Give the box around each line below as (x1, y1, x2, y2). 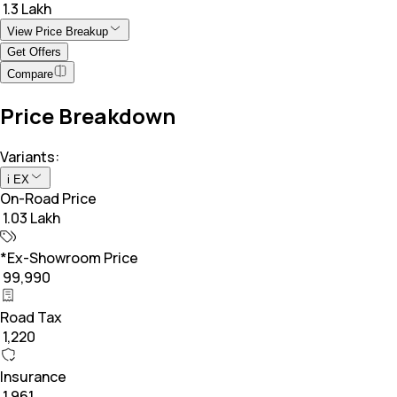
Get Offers (7, 44, 61, 58)
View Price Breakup (7, 24, 108, 38)
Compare (7, 66, 53, 81)
